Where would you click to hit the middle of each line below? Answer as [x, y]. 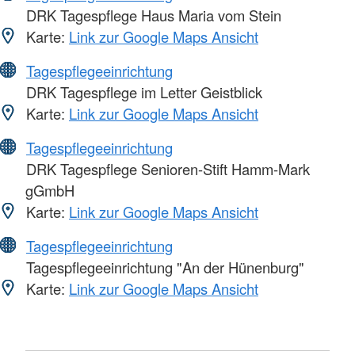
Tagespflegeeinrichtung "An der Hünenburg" [163, 267]
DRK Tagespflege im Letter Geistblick [142, 92]
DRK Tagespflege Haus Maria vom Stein [152, 15]
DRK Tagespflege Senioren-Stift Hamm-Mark [166, 168]
